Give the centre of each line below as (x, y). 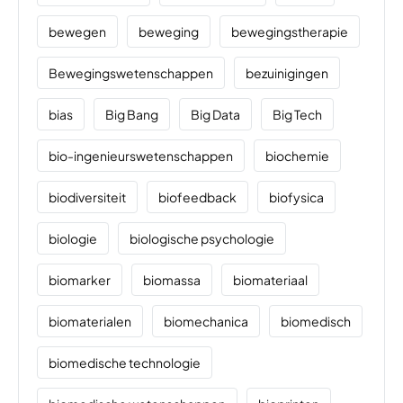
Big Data (215, 115)
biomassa (172, 280)
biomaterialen (90, 322)
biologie (73, 239)
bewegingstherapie (290, 32)
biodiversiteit (87, 197)
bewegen (77, 32)
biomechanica (206, 322)
